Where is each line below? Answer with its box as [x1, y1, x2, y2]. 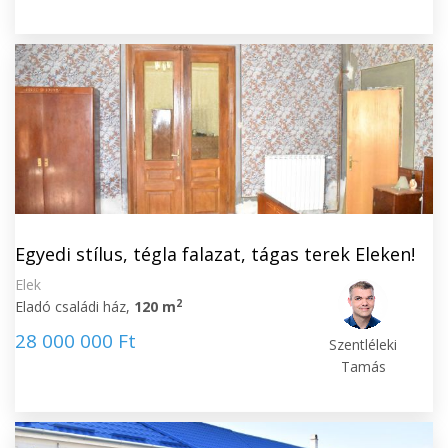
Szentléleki [329, 335, 398, 354]
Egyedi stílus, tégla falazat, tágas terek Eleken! [15, 242, 415, 266]
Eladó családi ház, [15, 297, 134, 316]
